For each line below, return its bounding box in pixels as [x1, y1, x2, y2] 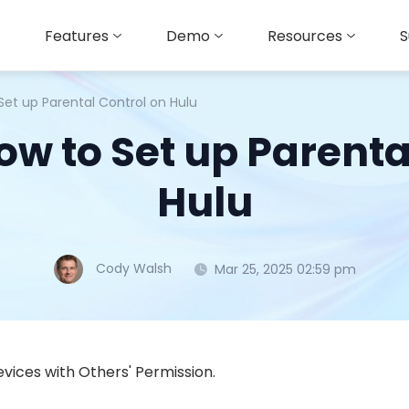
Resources [267, 26, 342, 47]
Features [45, 26, 109, 47]
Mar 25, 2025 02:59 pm [214, 259, 356, 278]
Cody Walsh [95, 259, 172, 278]
